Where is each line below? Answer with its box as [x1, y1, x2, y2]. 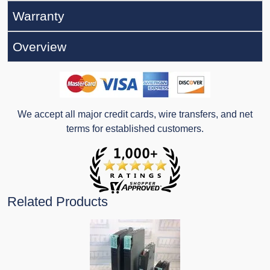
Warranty [13, 9, 64, 24]
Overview [13, 40, 66, 54]
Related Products [7, 194, 108, 210]
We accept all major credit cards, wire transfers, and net [17, 109, 253, 120]
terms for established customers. [66, 124, 204, 134]
